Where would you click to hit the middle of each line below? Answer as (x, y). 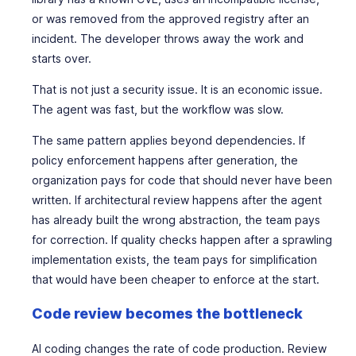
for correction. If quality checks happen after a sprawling (182, 240)
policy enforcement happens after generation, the (165, 160)
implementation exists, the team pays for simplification (174, 259)
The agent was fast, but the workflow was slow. (158, 109)
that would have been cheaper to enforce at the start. (176, 279)
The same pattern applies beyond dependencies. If (168, 140)
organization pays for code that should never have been (182, 180)
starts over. (62, 58)
